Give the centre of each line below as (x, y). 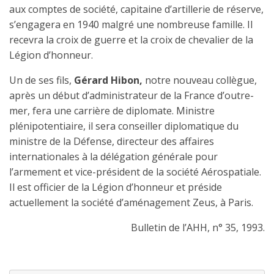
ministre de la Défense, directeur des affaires (112, 141)
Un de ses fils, (42, 80)
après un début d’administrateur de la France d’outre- (131, 95)
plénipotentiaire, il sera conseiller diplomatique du (124, 126)
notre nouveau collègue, (200, 80)
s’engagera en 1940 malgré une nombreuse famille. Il (131, 24)
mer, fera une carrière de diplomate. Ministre (112, 110)
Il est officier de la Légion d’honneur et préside (116, 187)
